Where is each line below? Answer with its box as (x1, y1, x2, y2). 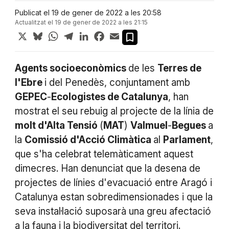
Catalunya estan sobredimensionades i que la (14, 191, 213, 203)
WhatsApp (59, 29, 99, 39)
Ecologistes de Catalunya (51, 91, 168, 103)
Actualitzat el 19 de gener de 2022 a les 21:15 (14, 18, 148, 27)
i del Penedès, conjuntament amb (44, 77, 190, 89)
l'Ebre (14, 77, 44, 89)
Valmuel (130, 120, 168, 132)
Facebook (105, 29, 144, 39)
